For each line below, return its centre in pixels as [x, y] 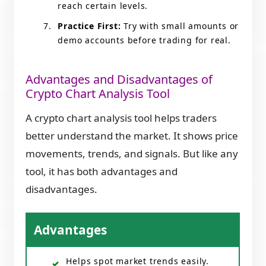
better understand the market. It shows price [132, 136]
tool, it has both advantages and [102, 172]
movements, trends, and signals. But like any [132, 154]
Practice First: [89, 26]
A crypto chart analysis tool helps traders [121, 118]
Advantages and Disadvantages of [119, 79]
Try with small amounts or [180, 26]
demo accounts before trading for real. [144, 40]
